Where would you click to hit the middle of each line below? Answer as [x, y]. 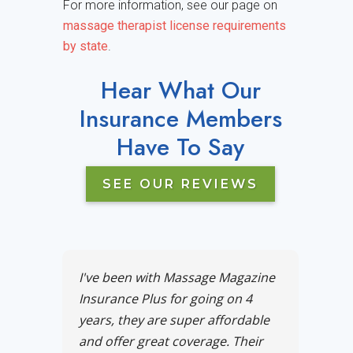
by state [85, 46]
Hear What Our [180, 91]
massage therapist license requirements [175, 26]
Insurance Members [180, 119]
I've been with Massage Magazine [177, 278]
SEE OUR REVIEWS [180, 184]
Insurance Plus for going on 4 [165, 299]
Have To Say [180, 147]
